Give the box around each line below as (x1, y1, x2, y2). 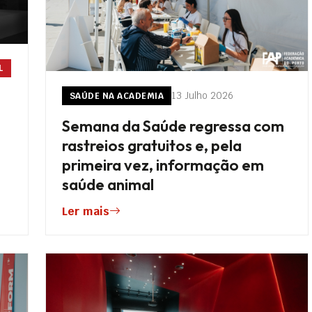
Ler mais (61, 204, 109, 219)
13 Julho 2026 (171, 89, 234, 102)
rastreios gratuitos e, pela (61, 135, 242, 155)
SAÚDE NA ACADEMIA (69, 90, 164, 102)
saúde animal (61, 174, 154, 194)
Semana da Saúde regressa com (61, 116, 284, 136)
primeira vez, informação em (61, 155, 264, 175)
